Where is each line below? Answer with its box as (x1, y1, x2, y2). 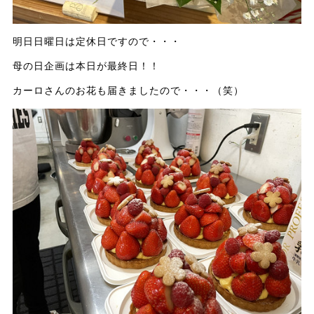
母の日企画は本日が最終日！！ (12, 60, 160, 71)
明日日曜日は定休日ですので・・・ (12, 35, 181, 47)
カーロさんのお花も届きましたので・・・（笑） (12, 84, 244, 96)
